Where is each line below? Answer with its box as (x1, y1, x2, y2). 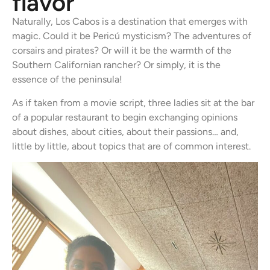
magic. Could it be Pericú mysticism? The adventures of (12, 30, 251, 42)
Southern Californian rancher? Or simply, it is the (12, 59, 221, 71)
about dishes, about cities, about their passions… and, (12, 125, 239, 137)
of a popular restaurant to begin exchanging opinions (12, 111, 237, 123)
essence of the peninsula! (12, 74, 122, 86)
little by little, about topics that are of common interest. (12, 140, 251, 152)
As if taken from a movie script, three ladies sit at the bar (12, 96, 254, 108)
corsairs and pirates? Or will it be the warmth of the (12, 45, 231, 57)
